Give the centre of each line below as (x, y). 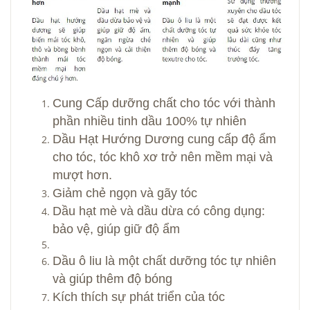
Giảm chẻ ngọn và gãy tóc (125, 193)
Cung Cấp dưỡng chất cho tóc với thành (164, 103)
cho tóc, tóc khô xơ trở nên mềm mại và (163, 157)
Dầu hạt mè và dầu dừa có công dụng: (159, 211)
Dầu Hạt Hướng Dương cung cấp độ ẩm (164, 139)
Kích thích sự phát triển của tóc (139, 297)
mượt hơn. (82, 175)
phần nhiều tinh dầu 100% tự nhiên (149, 121)
